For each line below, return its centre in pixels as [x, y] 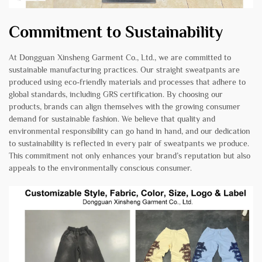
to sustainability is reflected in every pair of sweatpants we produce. [129, 143]
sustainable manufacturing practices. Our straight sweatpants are [124, 69]
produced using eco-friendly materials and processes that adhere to [127, 82]
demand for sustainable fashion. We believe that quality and [112, 118]
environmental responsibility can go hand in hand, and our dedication [130, 131]
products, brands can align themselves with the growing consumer [125, 106]
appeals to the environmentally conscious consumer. [100, 168]
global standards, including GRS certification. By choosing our [116, 94]
